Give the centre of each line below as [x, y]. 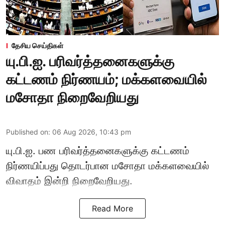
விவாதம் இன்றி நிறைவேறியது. [69, 181]
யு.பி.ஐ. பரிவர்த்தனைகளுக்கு [90, 62]
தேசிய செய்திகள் [37, 46]
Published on [27, 132]
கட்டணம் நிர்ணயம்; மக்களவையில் [106, 80]
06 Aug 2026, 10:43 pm [92, 132]
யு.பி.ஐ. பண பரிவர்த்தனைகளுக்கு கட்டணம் [98, 151]
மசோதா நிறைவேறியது [72, 98]
